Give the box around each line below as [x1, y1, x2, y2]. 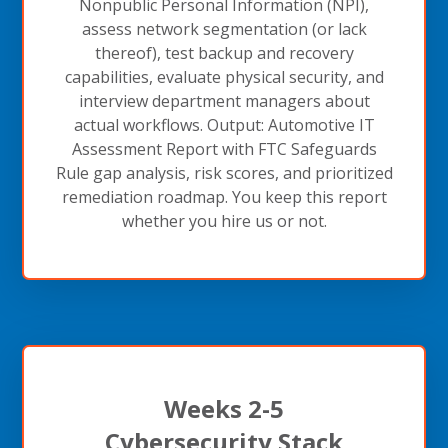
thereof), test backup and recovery [94, 41, 354, 64]
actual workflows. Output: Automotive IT [73, 113, 375, 136]
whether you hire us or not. [121, 209, 327, 232]
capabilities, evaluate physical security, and [64, 65, 384, 88]
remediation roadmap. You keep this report [61, 185, 387, 208]
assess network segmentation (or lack [81, 17, 367, 40]
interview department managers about [78, 89, 370, 112]
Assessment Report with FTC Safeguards [71, 137, 377, 160]
